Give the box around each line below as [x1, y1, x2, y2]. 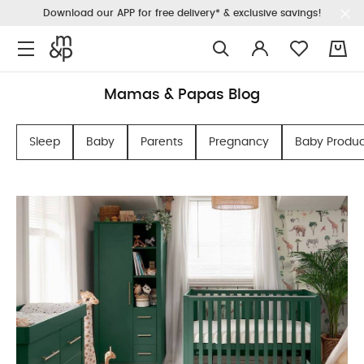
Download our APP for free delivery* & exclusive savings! [42, 8, 322, 18]
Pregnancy [209, 136, 269, 148]
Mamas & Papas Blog [104, 88, 260, 102]
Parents [141, 136, 183, 148]
